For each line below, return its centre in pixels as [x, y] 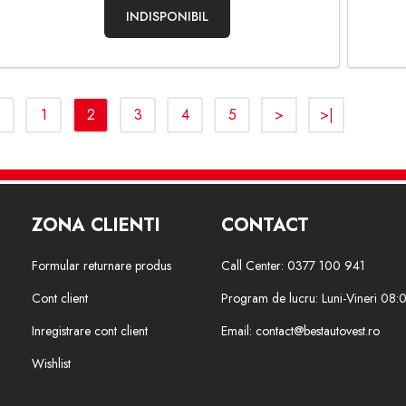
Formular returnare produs [101, 266]
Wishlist [51, 363]
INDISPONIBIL [167, 16]
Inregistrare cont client [89, 331]
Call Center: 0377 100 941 [293, 266]
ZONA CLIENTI [96, 225]
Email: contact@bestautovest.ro [300, 331]
